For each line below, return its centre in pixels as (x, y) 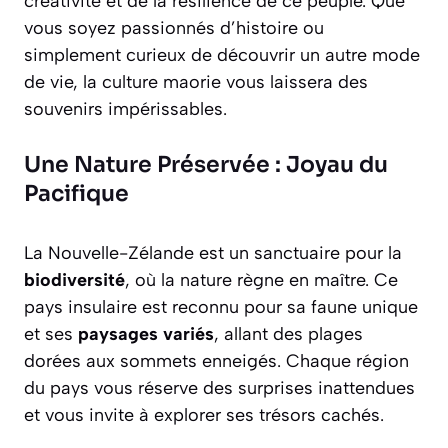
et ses (51, 333)
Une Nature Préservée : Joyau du (206, 164)
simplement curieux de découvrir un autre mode (222, 54)
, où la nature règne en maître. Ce (261, 279)
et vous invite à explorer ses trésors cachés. (204, 414)
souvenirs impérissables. (125, 108)
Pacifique (76, 193)
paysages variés (146, 333)
